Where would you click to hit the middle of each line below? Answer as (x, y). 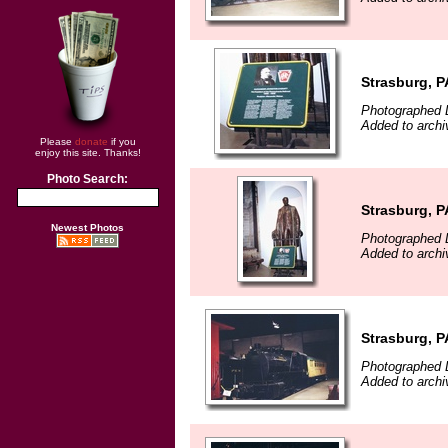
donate (91, 141)
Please (57, 141)
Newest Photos (87, 227)
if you (121, 141)
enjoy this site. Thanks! (87, 152)
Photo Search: (87, 179)
